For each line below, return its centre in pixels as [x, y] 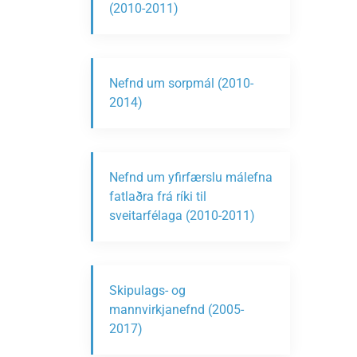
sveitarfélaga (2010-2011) [182, 216]
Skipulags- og [147, 290]
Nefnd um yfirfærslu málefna [191, 177]
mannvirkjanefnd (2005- [177, 310]
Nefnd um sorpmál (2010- [181, 83]
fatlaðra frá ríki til [158, 196]
